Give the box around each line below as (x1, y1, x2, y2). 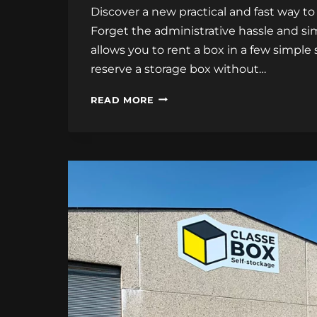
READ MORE (91, 94, 154, 105)
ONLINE (153, 93, 193, 104)
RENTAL (153, 131, 195, 142)
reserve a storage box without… (91, 62, 266, 76)
